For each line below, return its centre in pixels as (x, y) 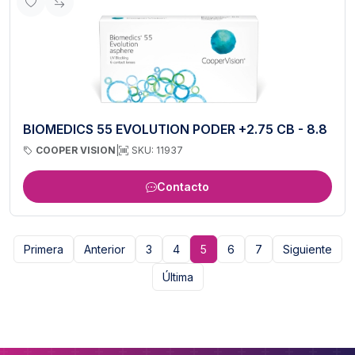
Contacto (183, 187)
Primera (43, 250)
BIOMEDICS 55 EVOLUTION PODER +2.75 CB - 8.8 (175, 130)
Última (177, 277)
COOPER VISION (76, 151)
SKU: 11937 (157, 151)
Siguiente (307, 250)
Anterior (104, 250)
